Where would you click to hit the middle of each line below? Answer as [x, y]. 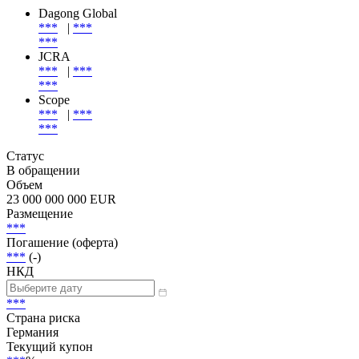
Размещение [40, 268]
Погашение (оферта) [62, 297]
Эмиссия [32, 26]
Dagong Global [78, 68]
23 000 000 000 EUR [61, 254]
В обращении [43, 225]
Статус [25, 211]
